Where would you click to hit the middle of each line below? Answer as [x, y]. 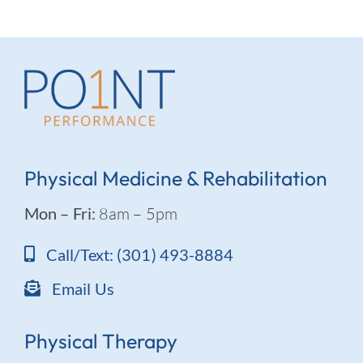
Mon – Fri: [60, 214]
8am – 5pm [136, 214]
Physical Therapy [100, 341]
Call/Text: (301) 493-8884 [140, 255]
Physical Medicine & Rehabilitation [175, 178]
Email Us [83, 289]
